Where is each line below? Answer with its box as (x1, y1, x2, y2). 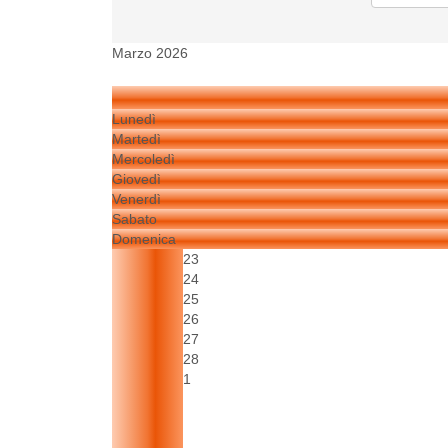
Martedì (112, 131, 161, 148)
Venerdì (112, 191, 161, 208)
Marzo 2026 (112, 45, 188, 62)
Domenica (112, 231, 176, 248)
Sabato (112, 211, 157, 228)
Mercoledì (112, 151, 175, 168)
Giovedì (112, 171, 161, 188)
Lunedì (112, 111, 156, 128)
